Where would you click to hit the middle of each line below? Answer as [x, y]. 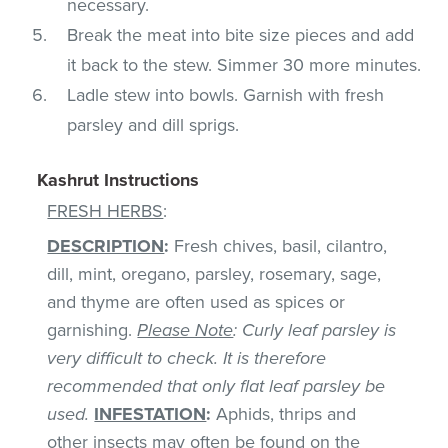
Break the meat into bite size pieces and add [241, 34]
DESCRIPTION [106, 245]
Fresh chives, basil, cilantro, [278, 245]
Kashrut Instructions [118, 179]
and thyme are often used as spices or [196, 301]
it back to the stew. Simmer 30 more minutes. [244, 64]
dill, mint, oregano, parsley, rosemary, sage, [214, 273]
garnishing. [92, 329]
